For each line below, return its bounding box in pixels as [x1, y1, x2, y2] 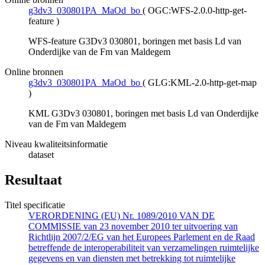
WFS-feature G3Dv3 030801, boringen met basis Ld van [28, 36, 241, 47]
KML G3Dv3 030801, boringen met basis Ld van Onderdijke [28, 108, 258, 119]
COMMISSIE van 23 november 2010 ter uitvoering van [28, 221, 238, 232]
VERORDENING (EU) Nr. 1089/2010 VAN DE [28, 211, 215, 221]
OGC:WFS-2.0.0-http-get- [148, 5, 247, 16]
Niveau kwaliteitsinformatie [5, 139, 108, 150]
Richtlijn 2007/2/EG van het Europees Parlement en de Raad [28, 232, 255, 243]
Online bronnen [5, 67, 63, 77]
